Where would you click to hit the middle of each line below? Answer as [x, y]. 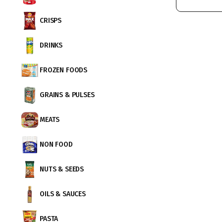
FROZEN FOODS [64, 70]
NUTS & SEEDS [62, 169]
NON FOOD [56, 145]
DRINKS [51, 46]
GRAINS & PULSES [67, 95]
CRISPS [51, 21]
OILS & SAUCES [63, 194]
